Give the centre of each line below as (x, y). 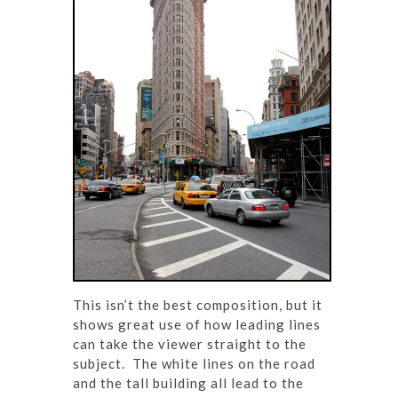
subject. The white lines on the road (194, 363)
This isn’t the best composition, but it (198, 304)
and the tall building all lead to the (188, 382)
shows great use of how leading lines (197, 324)
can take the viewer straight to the (190, 343)
